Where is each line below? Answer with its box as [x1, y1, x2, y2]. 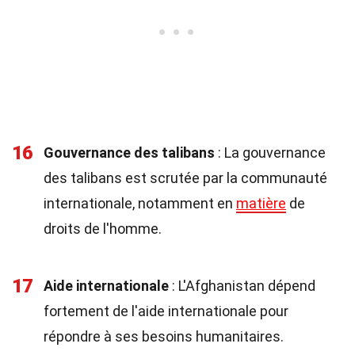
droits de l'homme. [44, 220, 162, 237]
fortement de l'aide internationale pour [44, 303, 288, 319]
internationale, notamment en [44, 195, 236, 212]
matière [236, 195, 286, 212]
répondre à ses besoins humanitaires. [44, 328, 284, 345]
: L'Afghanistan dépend [169, 277, 315, 294]
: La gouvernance [215, 144, 326, 161]
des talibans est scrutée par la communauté [44, 170, 327, 186]
